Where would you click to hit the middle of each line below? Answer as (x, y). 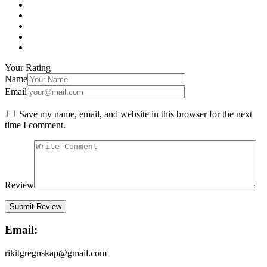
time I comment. (35, 125)
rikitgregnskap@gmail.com (56, 253)
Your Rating (28, 67)
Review (19, 185)
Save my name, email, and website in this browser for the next (136, 114)
